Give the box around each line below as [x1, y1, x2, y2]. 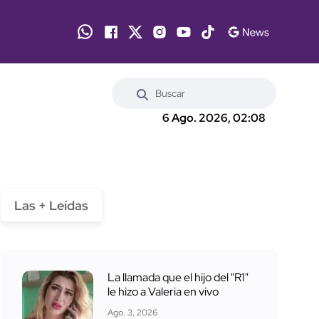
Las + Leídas [14, 197, 88, 214]
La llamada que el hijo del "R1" [108, 269, 249, 285]
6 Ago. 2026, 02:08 [162, 110, 266, 126]
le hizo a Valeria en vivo [108, 283, 219, 299]
